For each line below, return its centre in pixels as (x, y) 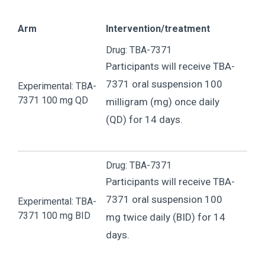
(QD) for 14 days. (144, 120)
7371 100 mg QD (53, 101)
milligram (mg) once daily (163, 102)
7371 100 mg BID (54, 216)
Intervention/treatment (159, 29)
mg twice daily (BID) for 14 (166, 217)
